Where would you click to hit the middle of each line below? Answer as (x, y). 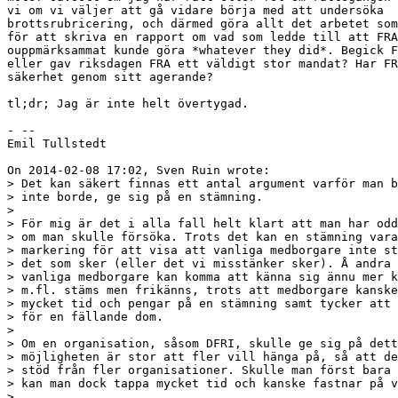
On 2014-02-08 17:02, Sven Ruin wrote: (139, 170)
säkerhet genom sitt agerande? (110, 76)
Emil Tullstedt (57, 143)
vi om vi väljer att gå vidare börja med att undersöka (195, 10)
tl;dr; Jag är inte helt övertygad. (128, 103)
